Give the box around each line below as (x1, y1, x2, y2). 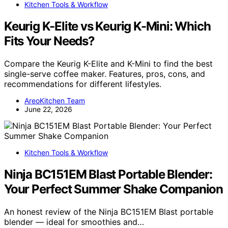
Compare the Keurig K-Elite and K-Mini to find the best (4, 58, 213, 69)
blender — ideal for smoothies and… (4, 216, 144, 227)
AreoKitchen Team (24, 96, 85, 105)
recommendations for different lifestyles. (4, 78, 161, 89)
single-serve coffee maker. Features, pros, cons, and (4, 68, 205, 79)
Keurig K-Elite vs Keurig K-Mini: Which (4, 18, 211, 34)
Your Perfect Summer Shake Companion (4, 181, 223, 196)
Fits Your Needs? (4, 33, 95, 48)
